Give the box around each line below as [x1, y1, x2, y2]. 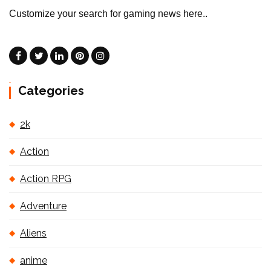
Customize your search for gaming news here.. [9, 8, 207, 19]
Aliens [20, 227, 47, 239]
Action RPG [20, 173, 71, 184]
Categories [18, 83, 84, 98]
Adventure [20, 200, 67, 212]
